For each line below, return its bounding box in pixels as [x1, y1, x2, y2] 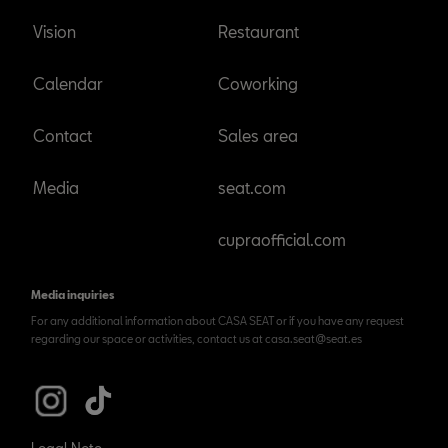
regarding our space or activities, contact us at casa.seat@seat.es [31, 332, 362, 345]
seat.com [217, 178, 286, 197]
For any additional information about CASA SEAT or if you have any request [31, 314, 404, 327]
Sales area [217, 126, 298, 145]
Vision [33, 22, 76, 41]
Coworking [217, 74, 298, 93]
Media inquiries [31, 288, 114, 301]
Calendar [33, 74, 103, 93]
